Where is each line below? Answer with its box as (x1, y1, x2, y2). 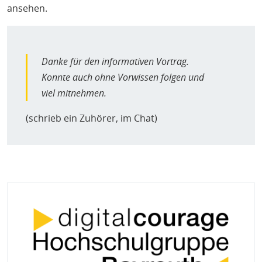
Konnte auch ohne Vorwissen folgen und (42, 71, 204, 84)
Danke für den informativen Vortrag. (42, 55, 189, 68)
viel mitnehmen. (42, 87, 106, 100)
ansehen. (7, 2, 47, 15)
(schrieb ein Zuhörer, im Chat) (26, 112, 157, 125)
